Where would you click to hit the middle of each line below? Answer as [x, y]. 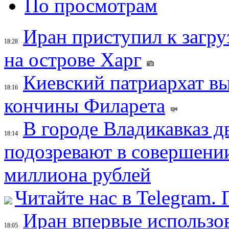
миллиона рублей [77, 174]
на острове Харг [73, 59]
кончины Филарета [85, 105]
